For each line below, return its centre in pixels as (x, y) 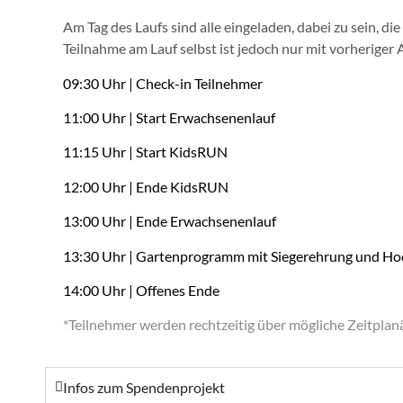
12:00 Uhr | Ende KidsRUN (146, 186)
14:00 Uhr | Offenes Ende (141, 291)
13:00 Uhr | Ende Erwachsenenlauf (170, 221)
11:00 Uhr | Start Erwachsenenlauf (169, 118)
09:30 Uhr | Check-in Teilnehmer (163, 83)
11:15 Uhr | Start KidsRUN (145, 152)
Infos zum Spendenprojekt (144, 387)
